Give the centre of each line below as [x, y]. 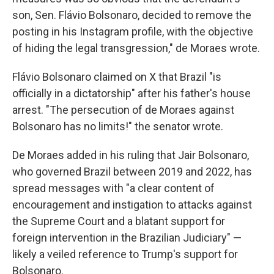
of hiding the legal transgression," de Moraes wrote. [136, 48]
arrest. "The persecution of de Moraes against [123, 110]
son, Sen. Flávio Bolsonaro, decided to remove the [132, 15]
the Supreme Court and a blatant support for [119, 221]
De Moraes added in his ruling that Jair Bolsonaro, [131, 155]
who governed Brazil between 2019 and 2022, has [132, 172]
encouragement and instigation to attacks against [132, 205]
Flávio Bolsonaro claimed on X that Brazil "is [117, 77]
